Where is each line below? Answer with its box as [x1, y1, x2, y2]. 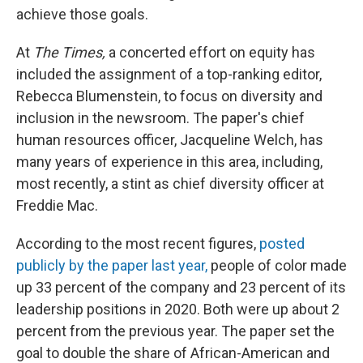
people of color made [207, 257, 347, 274]
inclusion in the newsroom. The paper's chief [16, 109, 305, 126]
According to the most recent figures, [16, 235, 259, 252]
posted [259, 235, 305, 252]
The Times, [33, 44, 109, 61]
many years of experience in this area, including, [16, 153, 322, 170]
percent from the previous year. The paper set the [16, 322, 335, 340]
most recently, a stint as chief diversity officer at [16, 175, 324, 192]
